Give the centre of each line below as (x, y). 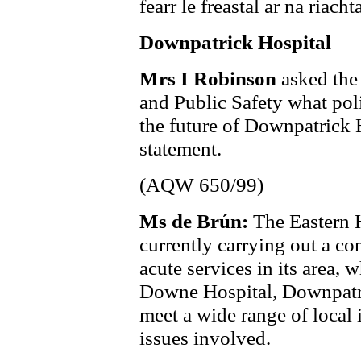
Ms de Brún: (196, 221)
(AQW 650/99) (201, 185)
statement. (180, 148)
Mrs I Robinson (210, 78)
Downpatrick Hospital (235, 42)
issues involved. (205, 338)
